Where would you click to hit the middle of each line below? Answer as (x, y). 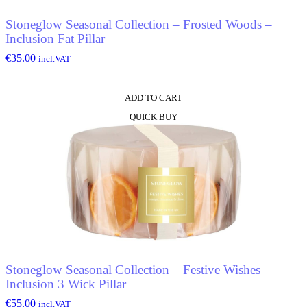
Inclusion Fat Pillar (55, 39)
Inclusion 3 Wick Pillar (66, 284)
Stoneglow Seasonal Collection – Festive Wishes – (138, 270)
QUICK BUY (153, 116)
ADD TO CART (153, 97)
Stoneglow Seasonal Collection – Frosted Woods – (139, 25)
